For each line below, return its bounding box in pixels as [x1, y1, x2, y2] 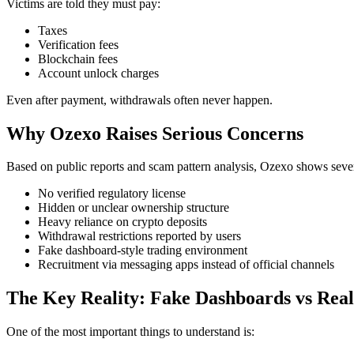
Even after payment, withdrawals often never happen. [6, 92, 273, 107]
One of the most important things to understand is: [6, 325, 254, 339]
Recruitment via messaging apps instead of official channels [38, 258, 334, 272]
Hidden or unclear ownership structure [38, 201, 229, 215]
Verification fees [38, 37, 119, 51]
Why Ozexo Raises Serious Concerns [6, 122, 303, 144]
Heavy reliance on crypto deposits [38, 215, 207, 229]
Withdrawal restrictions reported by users [38, 229, 241, 243]
